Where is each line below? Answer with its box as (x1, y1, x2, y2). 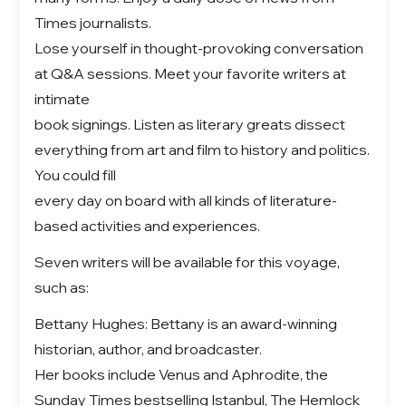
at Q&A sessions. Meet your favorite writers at (34, 63, 347, 82)
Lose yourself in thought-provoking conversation (34, 38, 364, 57)
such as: (34, 277, 90, 296)
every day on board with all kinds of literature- (34, 190, 338, 209)
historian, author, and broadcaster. (34, 339, 263, 358)
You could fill (34, 165, 117, 184)
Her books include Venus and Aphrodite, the (34, 364, 329, 383)
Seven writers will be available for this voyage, (34, 252, 341, 271)
